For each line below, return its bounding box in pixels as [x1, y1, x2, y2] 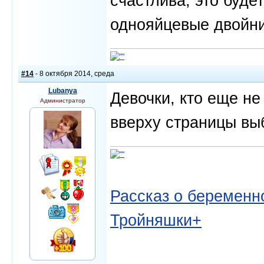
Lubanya [48, 87, 77, 95]
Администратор [39, 97, 85, 104]
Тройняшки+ [110, 211, 202, 229]
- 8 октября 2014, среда [34, 70, 114, 78]
